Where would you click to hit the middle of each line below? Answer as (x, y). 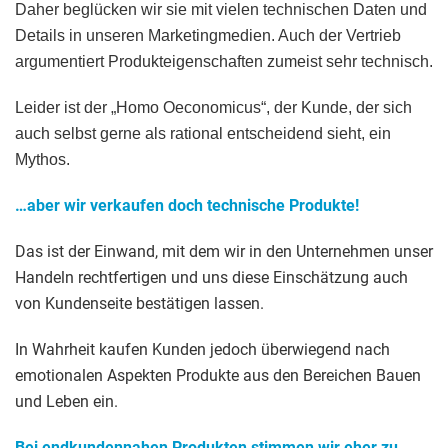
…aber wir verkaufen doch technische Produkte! (187, 206)
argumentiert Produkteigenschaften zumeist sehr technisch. (224, 62)
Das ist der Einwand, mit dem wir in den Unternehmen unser (224, 252)
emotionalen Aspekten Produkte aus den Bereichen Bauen (218, 376)
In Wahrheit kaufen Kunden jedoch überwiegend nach (202, 350)
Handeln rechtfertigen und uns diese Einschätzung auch (211, 278)
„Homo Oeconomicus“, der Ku (216, 108)
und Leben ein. (66, 402)
